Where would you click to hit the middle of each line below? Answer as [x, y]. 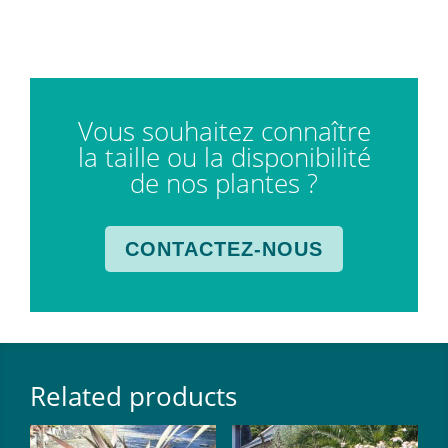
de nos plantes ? [224, 182]
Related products [133, 395]
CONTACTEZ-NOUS [224, 248]
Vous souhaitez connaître [224, 130]
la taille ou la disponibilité [224, 156]
